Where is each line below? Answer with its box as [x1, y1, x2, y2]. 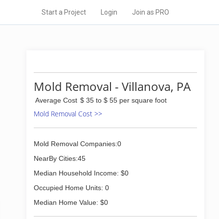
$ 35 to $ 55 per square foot [80, 96, 167, 104]
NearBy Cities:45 [34, 154, 86, 162]
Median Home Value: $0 [34, 198, 108, 206]
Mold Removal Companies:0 [34, 140, 121, 148]
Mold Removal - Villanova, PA [34, 78, 191, 94]
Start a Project [42, 8, 86, 16]
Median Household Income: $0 [34, 169, 129, 177]
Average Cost [35, 96, 77, 104]
